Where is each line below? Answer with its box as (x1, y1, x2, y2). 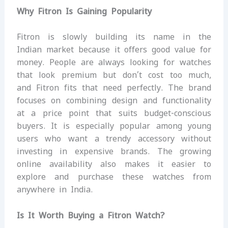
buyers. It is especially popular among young (16, 121, 212, 132)
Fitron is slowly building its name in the (16, 32, 212, 43)
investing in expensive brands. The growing (16, 146, 212, 157)
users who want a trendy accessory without (16, 133, 212, 145)
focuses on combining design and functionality (16, 95, 212, 106)
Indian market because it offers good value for (16, 44, 212, 55)
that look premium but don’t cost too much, (16, 70, 212, 81)
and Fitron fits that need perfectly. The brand (16, 82, 212, 94)
